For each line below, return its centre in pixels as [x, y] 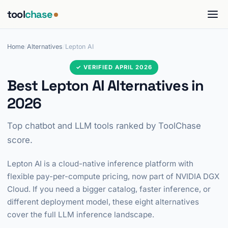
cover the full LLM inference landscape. [81, 215]
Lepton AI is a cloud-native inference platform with [100, 164]
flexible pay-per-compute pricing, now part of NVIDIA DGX [113, 176]
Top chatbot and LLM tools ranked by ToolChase [104, 126]
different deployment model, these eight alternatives [103, 202]
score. [20, 140]
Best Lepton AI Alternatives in [106, 85]
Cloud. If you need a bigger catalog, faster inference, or [109, 189]
